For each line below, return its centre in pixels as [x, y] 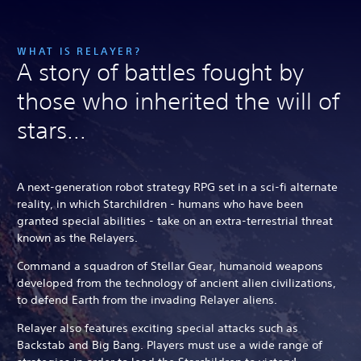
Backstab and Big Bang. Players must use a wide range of [170, 344]
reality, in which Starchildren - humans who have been [160, 203]
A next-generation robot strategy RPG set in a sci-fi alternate [177, 187]
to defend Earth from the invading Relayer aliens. [149, 299]
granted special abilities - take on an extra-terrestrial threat [175, 220]
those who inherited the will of [178, 101]
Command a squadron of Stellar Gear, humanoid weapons [170, 266]
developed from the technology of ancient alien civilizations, [176, 282]
